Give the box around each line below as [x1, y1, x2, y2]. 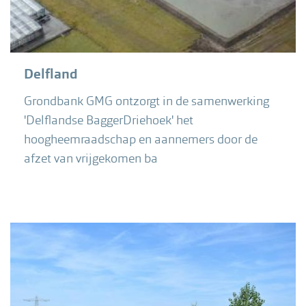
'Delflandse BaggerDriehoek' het [24, 111, 193, 128]
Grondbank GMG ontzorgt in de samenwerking [24, 92, 269, 109]
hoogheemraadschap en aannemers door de [24, 130, 258, 147]
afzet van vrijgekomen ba [24, 150, 158, 166]
